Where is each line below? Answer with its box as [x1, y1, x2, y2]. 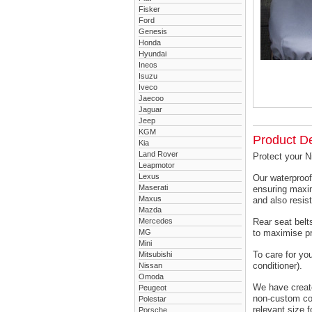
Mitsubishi [139, 250, 172, 258]
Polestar [139, 295, 166, 303]
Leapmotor [139, 161, 175, 169]
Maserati [139, 183, 168, 192]
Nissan [139, 261, 162, 270]
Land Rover [139, 150, 178, 158]
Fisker [139, 5, 160, 13]
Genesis [139, 27, 167, 36]
